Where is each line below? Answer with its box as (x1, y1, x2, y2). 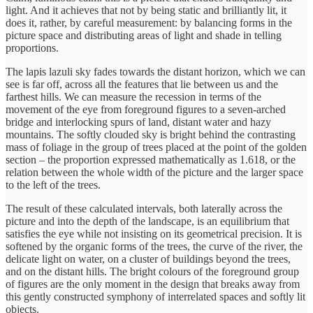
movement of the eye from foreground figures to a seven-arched (6, 103, 286, 115)
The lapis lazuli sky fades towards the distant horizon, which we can (6, 65, 305, 78)
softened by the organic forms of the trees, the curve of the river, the (6, 240, 303, 252)
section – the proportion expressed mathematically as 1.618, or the (6, 153, 296, 166)
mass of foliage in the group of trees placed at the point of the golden (6, 140, 307, 153)
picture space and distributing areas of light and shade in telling (6, 29, 282, 41)
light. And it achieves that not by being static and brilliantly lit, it (6, 3, 286, 16)
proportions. (6, 41, 61, 54)
